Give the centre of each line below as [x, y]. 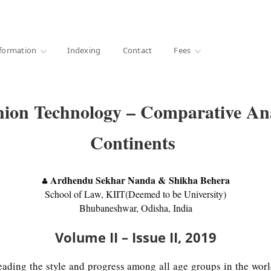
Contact [137, 50]
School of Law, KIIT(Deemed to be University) [135, 194]
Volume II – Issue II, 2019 [135, 237]
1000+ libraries [30, 14]
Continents [135, 142]
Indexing [84, 50]
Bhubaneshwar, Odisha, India [135, 207]
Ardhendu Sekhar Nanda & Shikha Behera [140, 180]
